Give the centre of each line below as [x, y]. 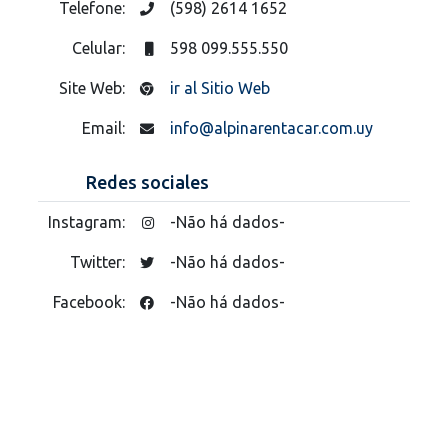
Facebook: [91, 301]
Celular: [100, 47]
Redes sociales [147, 181]
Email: [105, 127]
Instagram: [88, 221]
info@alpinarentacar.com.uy [271, 127]
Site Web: [94, 87]
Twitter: [99, 261]
